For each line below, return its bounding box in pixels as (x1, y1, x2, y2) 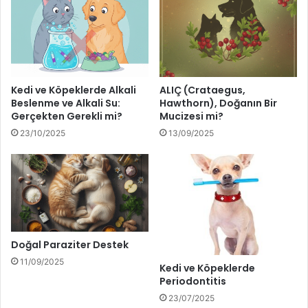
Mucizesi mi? (159, 109, 223, 124)
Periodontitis (159, 274, 226, 288)
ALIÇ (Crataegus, (159, 83, 245, 98)
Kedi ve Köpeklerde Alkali (11, 83, 136, 98)
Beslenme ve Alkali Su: (11, 96, 120, 111)
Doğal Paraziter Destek (11, 238, 129, 252)
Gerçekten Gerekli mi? (11, 109, 122, 124)
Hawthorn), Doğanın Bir (159, 96, 277, 111)
